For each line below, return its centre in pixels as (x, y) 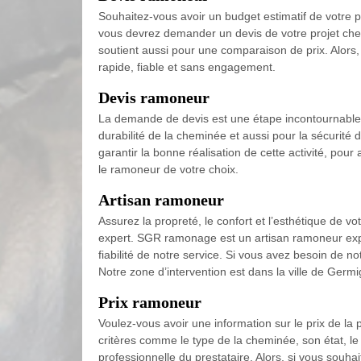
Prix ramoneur (150, 302)
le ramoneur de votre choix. (168, 169)
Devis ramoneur (154, 98)
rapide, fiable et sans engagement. (187, 67)
